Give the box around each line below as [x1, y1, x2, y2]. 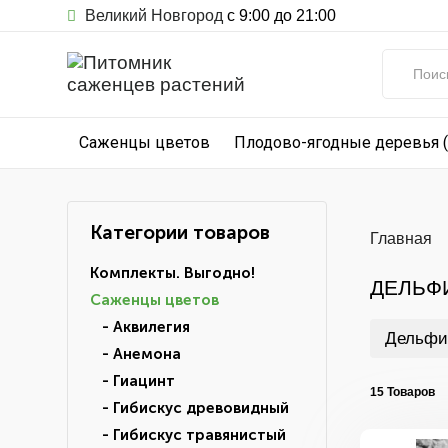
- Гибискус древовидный [90, 399, 289, 417]
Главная [369, 230, 432, 247]
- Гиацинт [90, 372, 175, 390]
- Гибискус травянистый [90, 426, 286, 444]
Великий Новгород [81, 7, 223, 24]
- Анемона [90, 345, 181, 363]
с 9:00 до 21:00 [223, 7, 336, 24]
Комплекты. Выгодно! [90, 264, 255, 282]
